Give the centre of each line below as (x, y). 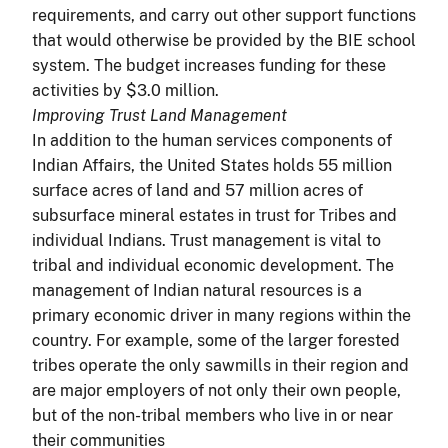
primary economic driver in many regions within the (221, 315)
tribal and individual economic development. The (213, 265)
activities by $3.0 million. (125, 90)
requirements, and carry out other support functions (224, 15)
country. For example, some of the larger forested (216, 340)
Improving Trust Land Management (159, 115)
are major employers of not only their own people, (216, 390)
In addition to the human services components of (212, 140)
